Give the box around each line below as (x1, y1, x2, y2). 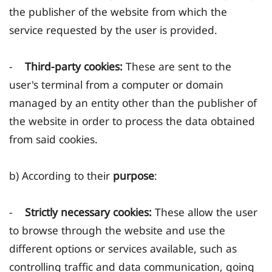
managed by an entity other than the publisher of (9, 95, 257, 110)
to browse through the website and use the (9, 223, 225, 238)
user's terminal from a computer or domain (9, 77, 223, 92)
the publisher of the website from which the (9, 4, 227, 19)
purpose (113, 168, 154, 183)
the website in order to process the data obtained (9, 114, 255, 129)
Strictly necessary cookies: (25, 205, 152, 220)
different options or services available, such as (9, 241, 237, 256)
